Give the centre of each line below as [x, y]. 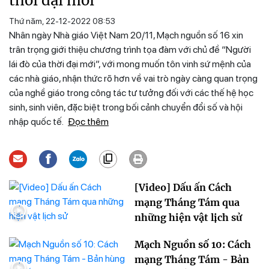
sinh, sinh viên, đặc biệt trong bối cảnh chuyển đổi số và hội [126, 107]
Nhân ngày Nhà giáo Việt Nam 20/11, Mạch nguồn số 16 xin [126, 35]
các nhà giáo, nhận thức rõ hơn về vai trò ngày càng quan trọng [133, 79]
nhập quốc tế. [37, 122]
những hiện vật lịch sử [188, 218]
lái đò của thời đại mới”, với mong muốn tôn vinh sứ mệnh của [130, 64]
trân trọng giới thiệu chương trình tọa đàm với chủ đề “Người [130, 50]
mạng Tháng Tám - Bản [192, 260]
